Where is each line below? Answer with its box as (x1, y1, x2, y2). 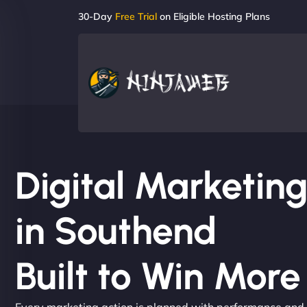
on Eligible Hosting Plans (157, 10, 270, 23)
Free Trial (115, 10, 157, 23)
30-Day (78, 10, 115, 23)
